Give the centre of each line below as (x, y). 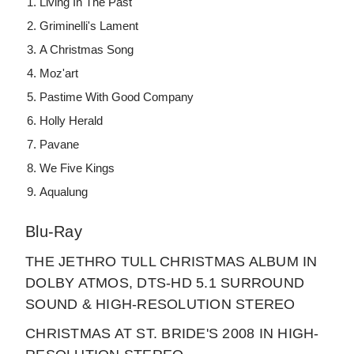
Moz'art (59, 73)
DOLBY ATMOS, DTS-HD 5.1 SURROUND (165, 283)
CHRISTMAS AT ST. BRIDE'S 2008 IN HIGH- (172, 334)
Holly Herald (72, 121)
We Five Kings (77, 168)
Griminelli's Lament (89, 26)
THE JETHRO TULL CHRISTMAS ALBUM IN (171, 262)
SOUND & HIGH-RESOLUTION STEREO (160, 305)
